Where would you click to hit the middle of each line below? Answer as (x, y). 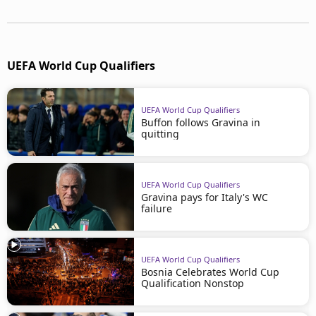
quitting (160, 133)
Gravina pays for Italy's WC (205, 197)
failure (157, 208)
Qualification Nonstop (193, 283)
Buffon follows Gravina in (201, 122)
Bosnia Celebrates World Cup (210, 272)
